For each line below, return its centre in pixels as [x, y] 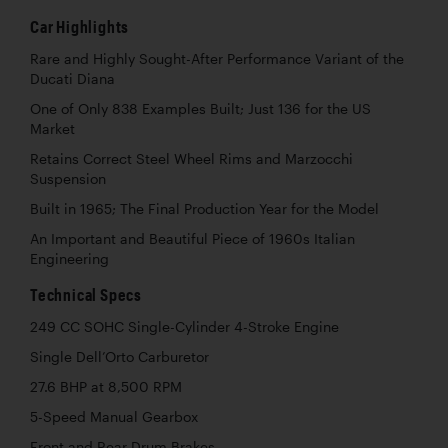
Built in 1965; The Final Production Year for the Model [204, 208]
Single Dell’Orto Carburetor [119, 356]
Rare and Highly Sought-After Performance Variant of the [217, 58]
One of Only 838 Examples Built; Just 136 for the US [200, 108]
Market [52, 128]
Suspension [68, 178]
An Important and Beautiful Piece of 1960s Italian [192, 238]
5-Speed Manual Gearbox [114, 416]
